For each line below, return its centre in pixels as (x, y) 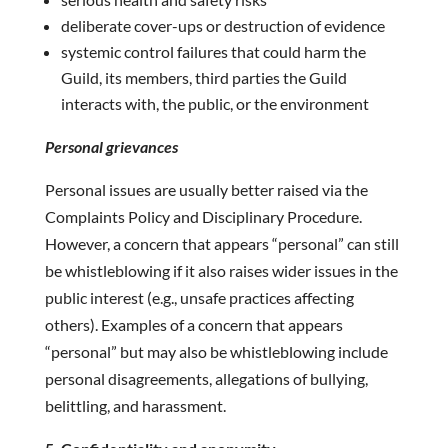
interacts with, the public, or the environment (214, 103)
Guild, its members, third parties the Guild (203, 77)
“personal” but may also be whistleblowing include (216, 351)
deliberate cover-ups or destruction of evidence (222, 25)
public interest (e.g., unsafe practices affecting (199, 297)
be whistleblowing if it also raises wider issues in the (221, 270)
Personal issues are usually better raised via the (206, 189)
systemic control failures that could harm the (213, 51)
